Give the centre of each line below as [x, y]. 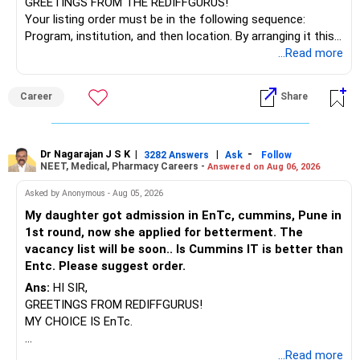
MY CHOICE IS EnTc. [80, 322]
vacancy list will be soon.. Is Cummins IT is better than [184, 250]
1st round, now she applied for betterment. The [104, 233]
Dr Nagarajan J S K [86, 154]
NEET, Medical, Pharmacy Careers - [124, 166]
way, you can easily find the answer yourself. [143, 53]
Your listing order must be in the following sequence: [165, 20]
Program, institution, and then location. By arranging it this [180, 37]
